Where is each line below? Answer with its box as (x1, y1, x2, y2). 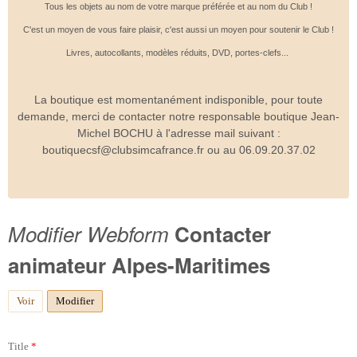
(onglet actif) (94, 294, 150, 307)
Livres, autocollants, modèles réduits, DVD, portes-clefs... (66, 48, 291, 58)
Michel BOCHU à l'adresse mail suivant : (76, 127, 280, 140)
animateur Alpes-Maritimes (8, 249, 270, 280)
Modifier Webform (8, 218, 169, 248)
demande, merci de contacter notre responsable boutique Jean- (18, 110, 339, 124)
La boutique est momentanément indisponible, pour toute (34, 93, 323, 107)
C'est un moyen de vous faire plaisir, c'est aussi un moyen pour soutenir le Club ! (23, 24, 334, 34)
